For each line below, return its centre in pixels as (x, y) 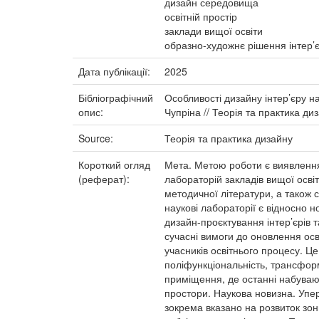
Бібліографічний (116, 98)
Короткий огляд (114, 164)
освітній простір (201, 16)
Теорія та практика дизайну (229, 138)
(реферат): (105, 179)
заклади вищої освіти (214, 31)
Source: (97, 138)
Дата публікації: (116, 71)
